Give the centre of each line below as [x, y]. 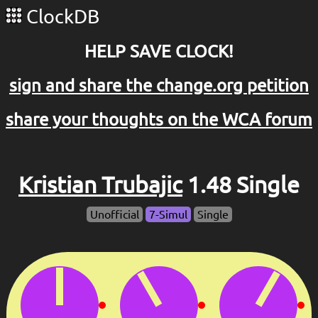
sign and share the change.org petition [159, 85]
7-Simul [168, 215]
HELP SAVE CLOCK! [159, 51]
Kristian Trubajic [100, 185]
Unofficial [114, 215]
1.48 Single [241, 185]
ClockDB [61, 16]
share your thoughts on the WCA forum [159, 119]
